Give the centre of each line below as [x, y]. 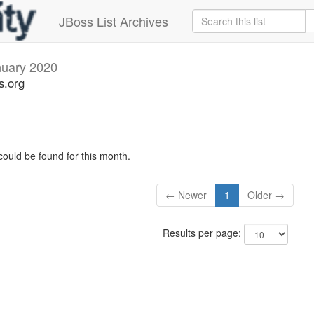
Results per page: [203, 233]
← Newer [186, 195]
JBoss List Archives [114, 21]
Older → [266, 195]
